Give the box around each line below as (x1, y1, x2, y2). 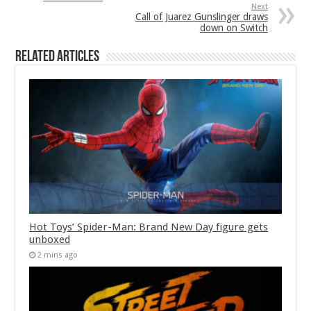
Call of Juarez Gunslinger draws (135, 11, 268, 23)
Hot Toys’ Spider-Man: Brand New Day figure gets (29, 220, 269, 233)
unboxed (29, 233, 71, 246)
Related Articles (15, 49, 100, 66)
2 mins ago (37, 250, 78, 260)
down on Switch (199, 22, 268, 34)
